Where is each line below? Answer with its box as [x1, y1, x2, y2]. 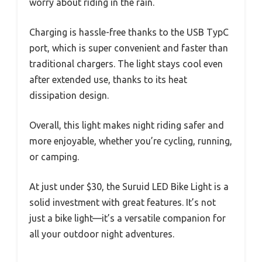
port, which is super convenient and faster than [29, 43, 228, 54]
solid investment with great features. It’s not [29, 197, 216, 208]
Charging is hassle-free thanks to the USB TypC [29, 27, 229, 38]
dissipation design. [29, 90, 109, 101]
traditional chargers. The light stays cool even [29, 58, 223, 70]
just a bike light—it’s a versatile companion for [29, 213, 226, 224]
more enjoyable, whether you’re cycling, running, [29, 136, 232, 147]
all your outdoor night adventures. [29, 229, 174, 240]
